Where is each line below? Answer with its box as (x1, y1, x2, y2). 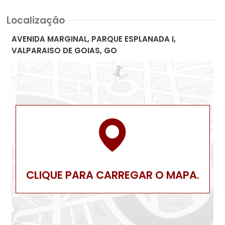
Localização (7, 14, 65, 27)
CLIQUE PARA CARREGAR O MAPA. (26, 168, 199, 182)
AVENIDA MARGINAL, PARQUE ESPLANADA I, (12, 34, 176, 44)
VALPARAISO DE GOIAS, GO (12, 45, 117, 56)
